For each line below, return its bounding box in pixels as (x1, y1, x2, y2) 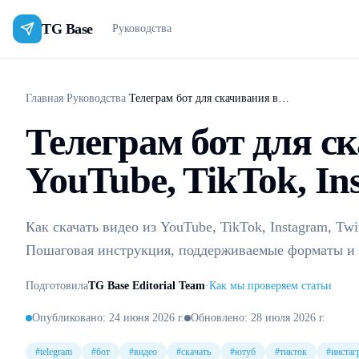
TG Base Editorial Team (88, 280, 205, 292)
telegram (40, 346, 72, 357)
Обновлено (191, 312, 244, 324)
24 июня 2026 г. (109, 312, 184, 324)
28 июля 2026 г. (251, 312, 325, 324)
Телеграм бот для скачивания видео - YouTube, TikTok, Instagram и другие (278, 92, 289, 104)
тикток (280, 346, 307, 357)
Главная (26, 92, 63, 104)
